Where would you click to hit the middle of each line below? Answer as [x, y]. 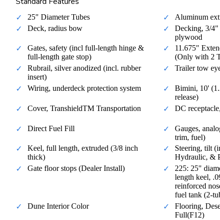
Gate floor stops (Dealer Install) [76, 168]
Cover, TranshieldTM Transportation [84, 108]
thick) [36, 157]
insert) [37, 77]
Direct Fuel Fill [51, 128]
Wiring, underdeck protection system [84, 88]
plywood [189, 37]
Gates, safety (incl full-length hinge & [86, 48]
